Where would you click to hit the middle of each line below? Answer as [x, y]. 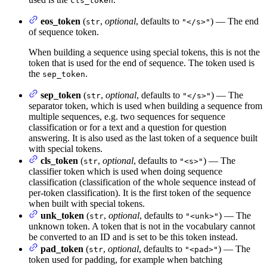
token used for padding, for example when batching [125, 259]
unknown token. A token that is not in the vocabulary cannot [142, 226]
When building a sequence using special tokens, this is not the [144, 52]
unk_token [62, 215]
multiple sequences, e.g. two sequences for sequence [127, 116]
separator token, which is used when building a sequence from [145, 105]
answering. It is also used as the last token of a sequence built [143, 138]
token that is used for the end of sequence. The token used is [142, 63]
